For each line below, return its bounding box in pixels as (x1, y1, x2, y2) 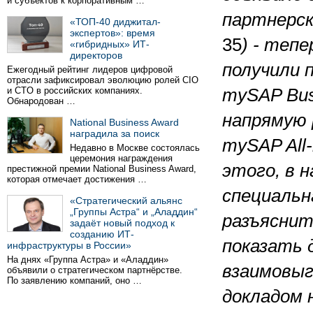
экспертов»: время (70, 27, 155, 38)
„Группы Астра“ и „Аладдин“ (70, 206, 198, 217)
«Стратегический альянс (70, 195, 182, 206)
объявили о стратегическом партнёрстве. (7, 265, 182, 275)
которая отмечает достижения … (7, 174, 147, 184)
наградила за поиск (70, 128, 159, 139)
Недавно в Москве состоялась (70, 143, 200, 153)
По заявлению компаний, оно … (7, 275, 142, 286)
